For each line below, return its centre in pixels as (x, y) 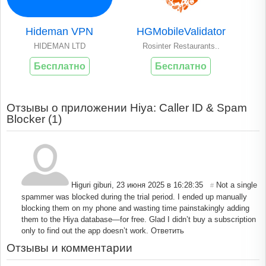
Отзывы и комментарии (69, 248)
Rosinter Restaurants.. (181, 46)
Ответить (167, 230)
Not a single (237, 185)
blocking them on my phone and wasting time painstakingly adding (135, 208)
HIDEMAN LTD (59, 46)
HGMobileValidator (181, 31)
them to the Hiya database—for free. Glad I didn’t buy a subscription (139, 219)
